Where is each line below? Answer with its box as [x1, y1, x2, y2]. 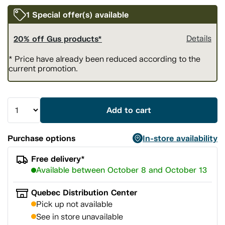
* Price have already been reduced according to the [9, 54, 200, 64]
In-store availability [143, 133, 217, 144]
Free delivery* [31, 153, 85, 164]
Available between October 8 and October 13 [36, 165, 207, 175]
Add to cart [106, 105, 151, 116]
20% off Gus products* [14, 34, 102, 45]
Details [186, 34, 211, 44]
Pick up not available [36, 199, 113, 209]
